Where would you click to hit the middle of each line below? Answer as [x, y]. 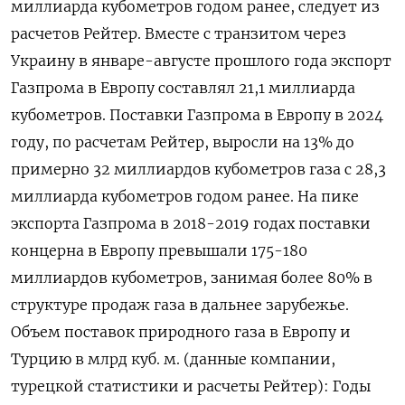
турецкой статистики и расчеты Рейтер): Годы [191, 386]
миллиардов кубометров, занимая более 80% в [192, 278]
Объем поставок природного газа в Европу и [181, 332]
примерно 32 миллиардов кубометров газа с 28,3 [198, 170]
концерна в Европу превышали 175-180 [159, 251]
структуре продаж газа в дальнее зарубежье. [180, 305]
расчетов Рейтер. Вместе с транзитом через [179, 34]
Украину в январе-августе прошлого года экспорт [201, 61]
